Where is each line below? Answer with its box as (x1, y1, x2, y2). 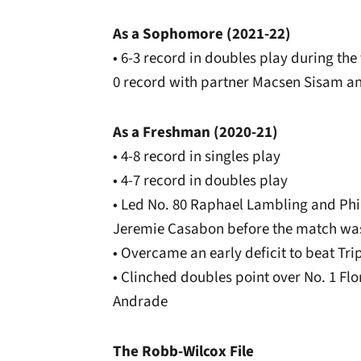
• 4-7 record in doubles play (113, 170, 288, 192)
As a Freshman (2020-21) (113, 122, 278, 143)
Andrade (113, 291, 168, 313)
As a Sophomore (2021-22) (113, 23, 291, 45)
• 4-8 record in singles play (113, 146, 280, 168)
